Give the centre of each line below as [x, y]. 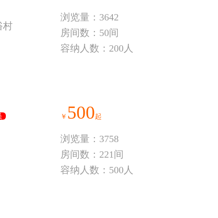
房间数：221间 [92, 154]
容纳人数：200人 [97, 48]
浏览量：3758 [90, 139]
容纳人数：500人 [97, 170]
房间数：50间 [90, 33]
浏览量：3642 [90, 17]
